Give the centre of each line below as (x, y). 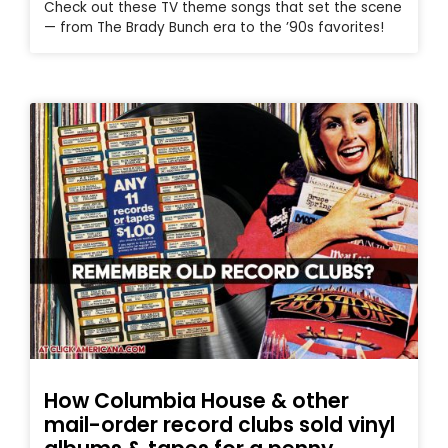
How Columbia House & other (196, 400)
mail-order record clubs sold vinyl (219, 424)
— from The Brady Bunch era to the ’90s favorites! (214, 27)
